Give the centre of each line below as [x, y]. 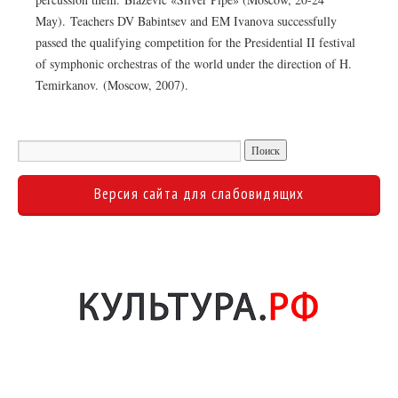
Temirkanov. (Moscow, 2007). [112, 85]
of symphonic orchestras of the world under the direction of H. [194, 64]
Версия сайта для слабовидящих [199, 194]
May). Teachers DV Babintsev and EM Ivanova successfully [186, 21]
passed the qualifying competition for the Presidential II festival [195, 43]
